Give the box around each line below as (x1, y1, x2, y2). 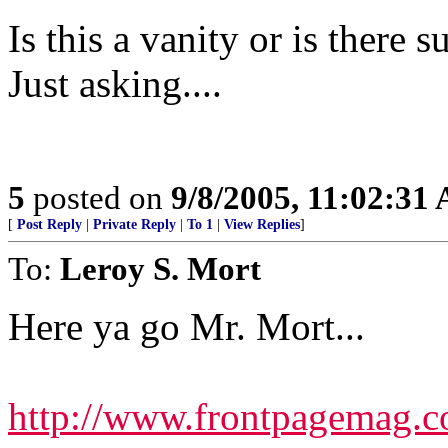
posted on (25, 179, 171, 216)
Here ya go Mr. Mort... (8, 305, 365, 348)
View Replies (224, 217, 300, 232)
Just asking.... (8, 62, 222, 105)
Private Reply (93, 217, 176, 232)
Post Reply (17, 217, 82, 232)
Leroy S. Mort (60, 250, 261, 287)
